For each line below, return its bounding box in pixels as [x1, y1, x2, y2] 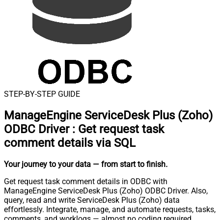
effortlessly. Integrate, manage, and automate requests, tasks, [4, 204, 216, 214]
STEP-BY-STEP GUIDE [4, 89, 80, 99]
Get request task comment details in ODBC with [4, 176, 167, 186]
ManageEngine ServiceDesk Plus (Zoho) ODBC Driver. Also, [4, 186, 208, 195]
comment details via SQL [4, 136, 136, 150]
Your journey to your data [4, 159, 91, 169]
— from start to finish [93, 159, 165, 169]
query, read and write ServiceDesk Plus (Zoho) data [4, 195, 180, 205]
